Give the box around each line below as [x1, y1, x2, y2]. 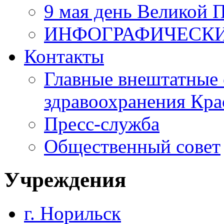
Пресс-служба [44, 113, 159, 134]
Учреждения [4, 167, 126, 191]
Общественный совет [44, 135, 220, 157]
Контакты [24, 45, 104, 67]
